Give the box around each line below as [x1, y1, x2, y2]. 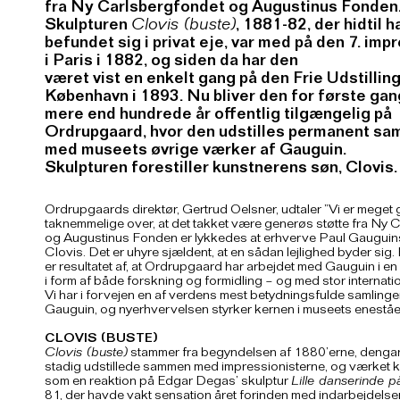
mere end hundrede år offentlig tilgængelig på [45, 107, 392, 126]
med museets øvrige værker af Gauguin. [45, 143, 346, 162]
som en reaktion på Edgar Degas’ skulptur [45, 375, 291, 390]
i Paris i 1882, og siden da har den [45, 54, 298, 72]
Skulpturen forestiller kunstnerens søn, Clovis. [45, 161, 397, 179]
